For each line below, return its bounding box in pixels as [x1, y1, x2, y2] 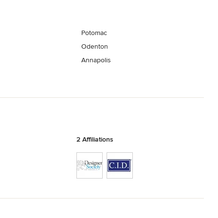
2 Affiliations [76, 135, 113, 144]
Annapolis [81, 56, 111, 65]
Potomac [81, 29, 108, 37]
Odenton [81, 42, 109, 51]
